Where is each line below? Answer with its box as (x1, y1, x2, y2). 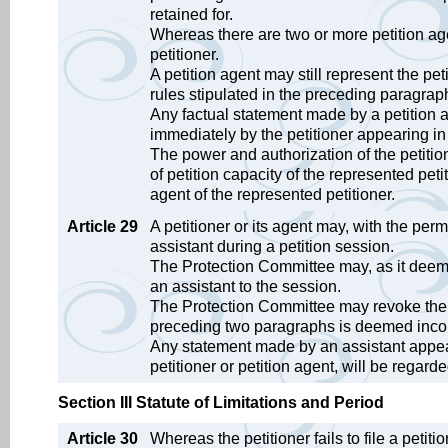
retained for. (150, 6, 233, 23)
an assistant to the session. (150, 278, 341, 295)
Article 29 (67, 218, 138, 235)
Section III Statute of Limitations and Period (58, 394, 384, 411)
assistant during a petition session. (150, 238, 394, 255)
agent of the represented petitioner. (150, 186, 395, 203)
